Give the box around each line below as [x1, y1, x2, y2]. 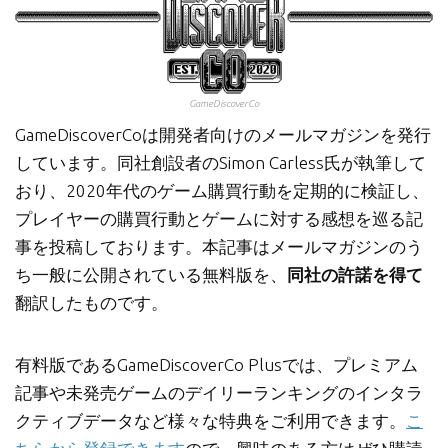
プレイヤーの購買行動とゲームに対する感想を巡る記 [15, 208, 423, 228]
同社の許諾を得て [287, 264, 423, 284]
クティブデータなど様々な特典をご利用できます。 [15, 410, 406, 430]
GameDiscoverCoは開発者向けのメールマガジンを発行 [15, 124, 431, 144]
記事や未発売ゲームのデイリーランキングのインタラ [15, 382, 423, 402]
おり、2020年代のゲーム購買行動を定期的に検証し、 [15, 180, 429, 200]
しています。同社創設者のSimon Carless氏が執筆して [15, 152, 426, 172]
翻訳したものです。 [15, 292, 168, 312]
